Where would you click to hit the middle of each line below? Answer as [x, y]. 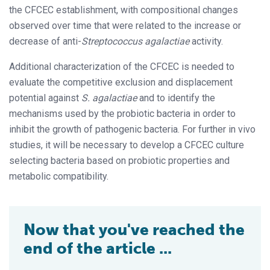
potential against [45, 98]
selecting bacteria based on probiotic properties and [119, 160]
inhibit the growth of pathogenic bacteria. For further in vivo [132, 129]
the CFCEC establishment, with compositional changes [124, 10]
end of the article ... [98, 248]
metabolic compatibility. [59, 176]
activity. [206, 41]
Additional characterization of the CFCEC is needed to [122, 66]
